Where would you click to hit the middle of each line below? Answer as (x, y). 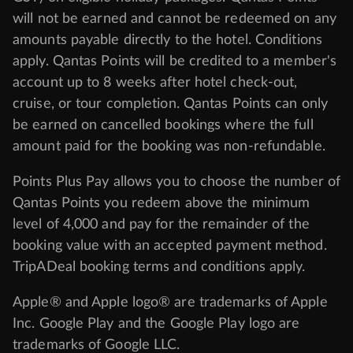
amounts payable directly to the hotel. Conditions (167, 40)
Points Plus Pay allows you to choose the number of (177, 182)
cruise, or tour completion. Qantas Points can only (171, 104)
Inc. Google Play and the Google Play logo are (156, 323)
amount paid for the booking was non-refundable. (169, 146)
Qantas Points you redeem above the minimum (162, 203)
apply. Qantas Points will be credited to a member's (175, 61)
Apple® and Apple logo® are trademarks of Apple (170, 302)
